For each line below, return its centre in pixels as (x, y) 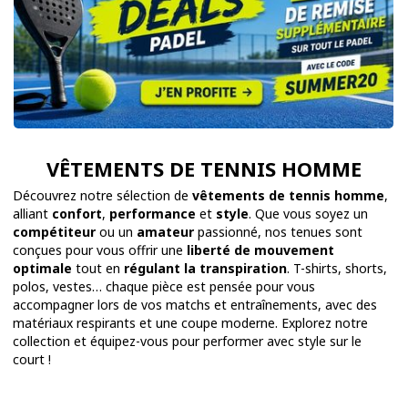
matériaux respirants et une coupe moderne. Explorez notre (190, 323)
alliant (32, 214)
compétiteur (54, 232)
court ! (32, 360)
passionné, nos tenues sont (278, 232)
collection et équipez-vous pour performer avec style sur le (187, 342)
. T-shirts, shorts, (337, 269)
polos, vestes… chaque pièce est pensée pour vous (164, 287)
